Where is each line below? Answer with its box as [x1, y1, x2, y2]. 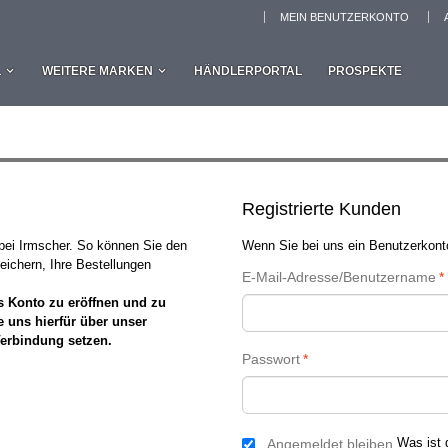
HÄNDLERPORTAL [194, 64, 302, 78]
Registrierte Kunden [241, 199, 401, 219]
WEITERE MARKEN [42, 64, 153, 78]
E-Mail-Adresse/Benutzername [241, 269, 436, 285]
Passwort [241, 351, 300, 367]
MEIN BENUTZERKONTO [280, 11, 409, 23]
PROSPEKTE [328, 64, 402, 78]
